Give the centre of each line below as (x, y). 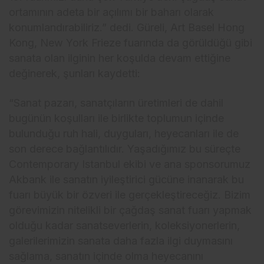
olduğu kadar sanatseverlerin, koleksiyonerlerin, (125, 225)
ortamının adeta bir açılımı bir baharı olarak (112, 12)
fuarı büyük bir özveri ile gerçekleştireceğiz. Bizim (130, 194)
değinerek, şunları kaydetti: (75, 73)
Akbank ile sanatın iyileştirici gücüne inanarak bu (127, 179)
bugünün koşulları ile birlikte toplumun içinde (117, 118)
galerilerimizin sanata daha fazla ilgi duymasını (121, 240)
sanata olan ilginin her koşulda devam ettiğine (120, 58)
